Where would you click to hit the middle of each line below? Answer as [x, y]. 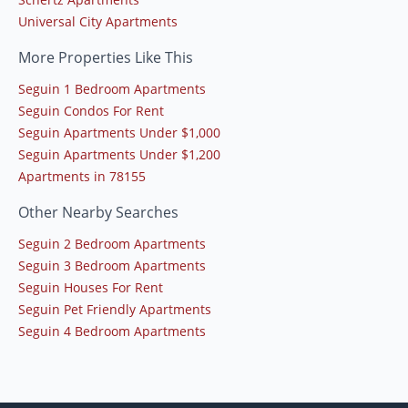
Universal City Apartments [98, 22]
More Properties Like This [106, 58]
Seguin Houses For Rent [91, 288]
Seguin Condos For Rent [91, 111]
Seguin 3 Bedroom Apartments [112, 266]
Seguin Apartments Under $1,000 [119, 133]
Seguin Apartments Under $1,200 [119, 155]
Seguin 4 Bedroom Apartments [112, 331]
